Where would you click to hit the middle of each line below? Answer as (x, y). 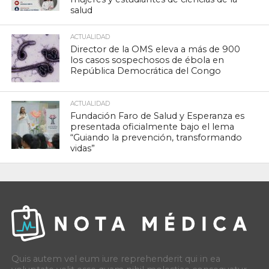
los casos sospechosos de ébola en (147, 60)
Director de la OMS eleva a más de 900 (156, 50)
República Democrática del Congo (146, 71)
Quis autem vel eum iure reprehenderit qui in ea (116, 259)
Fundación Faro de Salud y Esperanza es (158, 116)
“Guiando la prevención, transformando (156, 138)
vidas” (83, 149)
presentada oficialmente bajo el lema (153, 127)
